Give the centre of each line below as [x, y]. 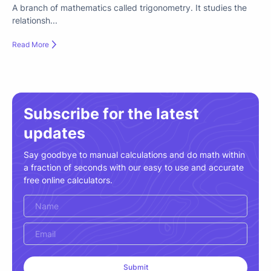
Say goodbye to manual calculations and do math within [134, 155]
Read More [31, 45]
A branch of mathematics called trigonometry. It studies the [129, 7]
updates [54, 133]
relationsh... [35, 20]
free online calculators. [68, 180]
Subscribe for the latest [111, 113]
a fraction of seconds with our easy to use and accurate [133, 168]
